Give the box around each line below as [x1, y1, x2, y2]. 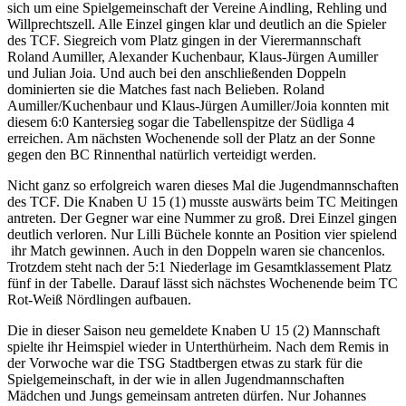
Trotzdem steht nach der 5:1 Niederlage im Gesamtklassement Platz [7, 258, 391, 275]
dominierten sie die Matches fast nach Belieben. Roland [7, 81, 324, 97]
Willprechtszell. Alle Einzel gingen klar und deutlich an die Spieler [7, 15, 386, 32]
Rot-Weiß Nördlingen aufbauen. [7, 291, 191, 307]
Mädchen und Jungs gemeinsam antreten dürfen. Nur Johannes [7, 387, 366, 403]
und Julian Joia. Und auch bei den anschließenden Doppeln [7, 64, 346, 81]
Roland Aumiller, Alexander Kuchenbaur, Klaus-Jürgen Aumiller [7, 48, 378, 64]
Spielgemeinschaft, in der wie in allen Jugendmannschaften [7, 371, 344, 387]
